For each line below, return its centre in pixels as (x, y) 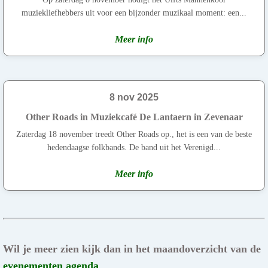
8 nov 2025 (134, 97)
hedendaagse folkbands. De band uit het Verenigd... (134, 147)
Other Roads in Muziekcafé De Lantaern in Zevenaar (134, 117)
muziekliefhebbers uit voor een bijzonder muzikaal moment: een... (134, 13)
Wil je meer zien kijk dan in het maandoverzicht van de (132, 249)
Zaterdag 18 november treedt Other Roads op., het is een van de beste (134, 134)
